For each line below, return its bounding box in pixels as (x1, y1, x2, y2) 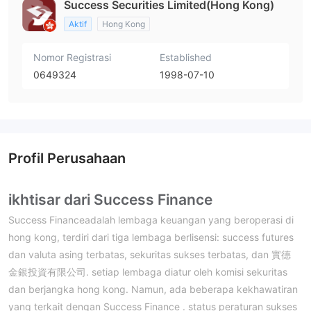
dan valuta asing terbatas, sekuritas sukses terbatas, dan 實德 (8, 249, 291, 261)
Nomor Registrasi (33, 51, 111, 64)
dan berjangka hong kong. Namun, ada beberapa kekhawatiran (8, 283, 298, 296)
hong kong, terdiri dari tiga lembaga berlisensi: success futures (8, 231, 294, 244)
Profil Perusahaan (8, 150, 126, 167)
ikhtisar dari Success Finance (8, 191, 212, 209)
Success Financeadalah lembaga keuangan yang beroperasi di (8, 214, 294, 226)
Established (160, 51, 212, 64)
